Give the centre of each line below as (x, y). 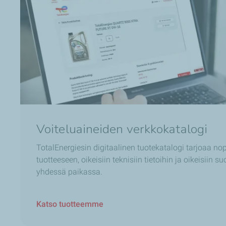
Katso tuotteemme (70, 204)
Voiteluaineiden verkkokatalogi (122, 129)
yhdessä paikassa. (69, 172)
